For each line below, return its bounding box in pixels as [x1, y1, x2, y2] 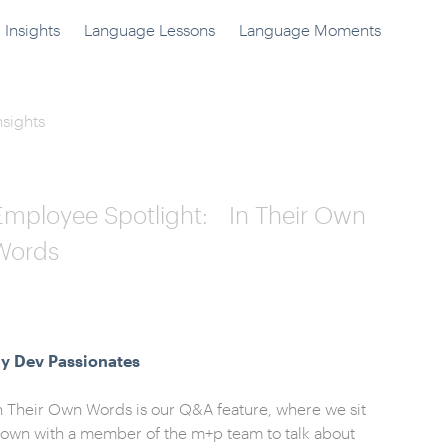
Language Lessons [83, 20, 215, 39]
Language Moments [238, 20, 381, 39]
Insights [4, 20, 60, 39]
